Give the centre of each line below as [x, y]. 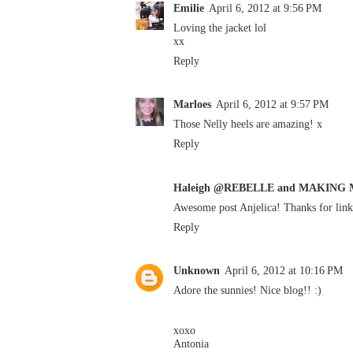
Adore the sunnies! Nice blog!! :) [247, 290]
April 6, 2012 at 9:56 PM [265, 8]
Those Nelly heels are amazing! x [248, 124]
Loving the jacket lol [220, 28]
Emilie [189, 8]
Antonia [191, 343]
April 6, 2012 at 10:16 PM [284, 270]
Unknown [197, 270]
